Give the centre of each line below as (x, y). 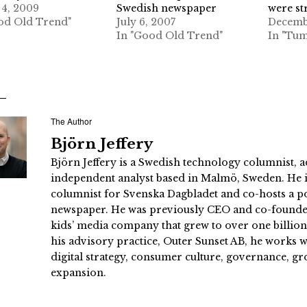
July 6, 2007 (146, 22)
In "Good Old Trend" (170, 35)
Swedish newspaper (167, 8)
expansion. (78, 272)
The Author (71, 121)
